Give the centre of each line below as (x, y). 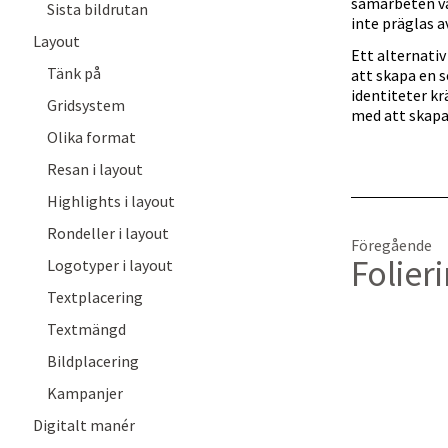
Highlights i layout (111, 201)
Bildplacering (93, 361)
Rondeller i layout (108, 233)
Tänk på (74, 73)
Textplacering (95, 297)
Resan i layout (95, 169)
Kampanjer (85, 393)
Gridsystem (86, 105)
